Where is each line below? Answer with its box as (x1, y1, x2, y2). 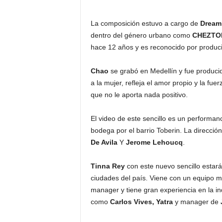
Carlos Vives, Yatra (110, 198, 175, 206)
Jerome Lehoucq (125, 138, 183, 147)
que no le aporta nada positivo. (90, 91, 190, 99)
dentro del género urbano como (90, 31, 192, 40)
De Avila (90, 138, 119, 147)
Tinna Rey (90, 162, 127, 170)
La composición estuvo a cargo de (90, 19, 198, 28)
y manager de (174, 198, 221, 206)
